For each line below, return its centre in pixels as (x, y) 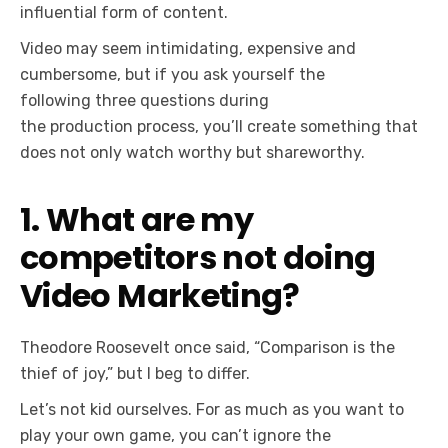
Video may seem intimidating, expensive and (188, 48)
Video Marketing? (160, 295)
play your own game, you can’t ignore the (175, 435)
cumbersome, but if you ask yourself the (172, 74)
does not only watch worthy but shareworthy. (192, 152)
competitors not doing (198, 257)
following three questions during (144, 100)
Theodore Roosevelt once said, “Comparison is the (207, 347)
